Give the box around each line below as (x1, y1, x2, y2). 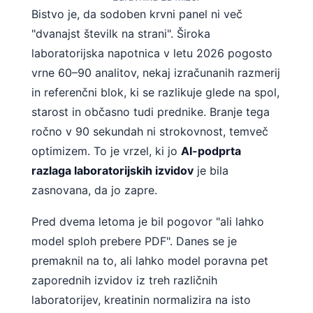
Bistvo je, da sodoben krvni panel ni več (31, 6, 242, 21)
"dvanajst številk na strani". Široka (31, 26, 210, 41)
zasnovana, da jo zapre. (31, 182, 157, 197)
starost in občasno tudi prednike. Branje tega (31, 104, 270, 119)
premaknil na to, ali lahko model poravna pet (31, 254, 268, 268)
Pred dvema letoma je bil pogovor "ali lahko (31, 214, 264, 229)
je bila (194, 163, 228, 177)
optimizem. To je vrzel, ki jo (31, 143, 181, 158)
